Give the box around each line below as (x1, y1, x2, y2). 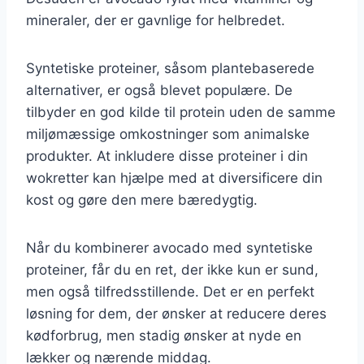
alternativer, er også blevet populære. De (26, 81, 292, 98)
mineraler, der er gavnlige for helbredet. (26, 11, 285, 28)
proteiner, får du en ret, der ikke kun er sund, (26, 261, 318, 278)
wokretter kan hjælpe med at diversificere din (26, 169, 323, 186)
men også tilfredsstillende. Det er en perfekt (26, 283, 314, 300)
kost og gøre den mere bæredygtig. (26, 191, 258, 208)
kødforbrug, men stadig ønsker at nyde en (26, 327, 301, 344)
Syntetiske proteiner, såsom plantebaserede (26, 59, 314, 76)
